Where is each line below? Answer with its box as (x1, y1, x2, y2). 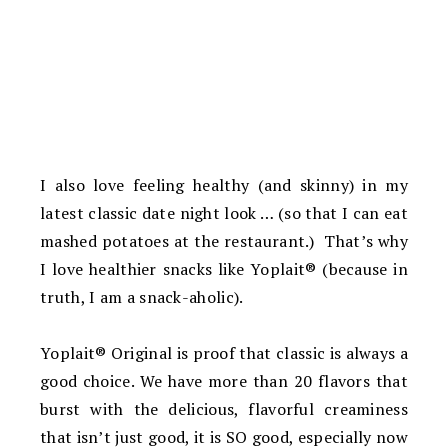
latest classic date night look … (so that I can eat (40, 201, 408, 224)
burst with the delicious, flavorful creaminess (40, 397, 408, 420)
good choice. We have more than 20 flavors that (40, 369, 408, 392)
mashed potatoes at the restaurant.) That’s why (40, 229, 408, 252)
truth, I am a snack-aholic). (40, 285, 244, 308)
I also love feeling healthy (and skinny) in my (40, 173, 408, 196)
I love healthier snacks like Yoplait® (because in (40, 257, 408, 280)
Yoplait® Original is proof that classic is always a (40, 341, 408, 364)
